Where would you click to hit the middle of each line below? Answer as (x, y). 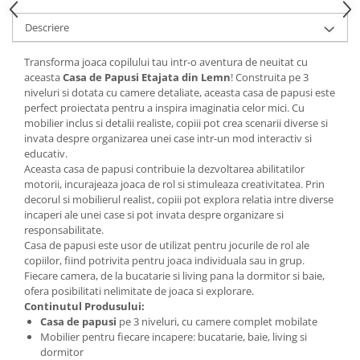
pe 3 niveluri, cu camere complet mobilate (217, 322)
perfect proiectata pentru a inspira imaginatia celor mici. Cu (164, 108)
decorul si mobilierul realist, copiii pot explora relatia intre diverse (179, 200)
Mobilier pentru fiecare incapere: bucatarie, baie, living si (174, 337)
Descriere (47, 28)
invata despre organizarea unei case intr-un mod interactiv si (168, 139)
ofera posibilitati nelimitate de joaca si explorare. (139, 291)
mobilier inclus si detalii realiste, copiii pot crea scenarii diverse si (176, 123)
